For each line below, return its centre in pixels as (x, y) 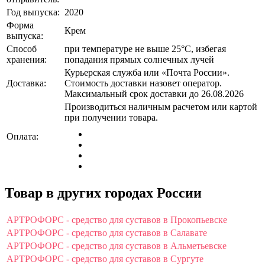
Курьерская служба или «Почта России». (147, 72)
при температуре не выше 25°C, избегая (145, 49)
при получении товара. (111, 117)
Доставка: (26, 83)
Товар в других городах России (103, 193)
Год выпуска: (33, 12)
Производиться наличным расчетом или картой (161, 106)
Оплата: (22, 136)
